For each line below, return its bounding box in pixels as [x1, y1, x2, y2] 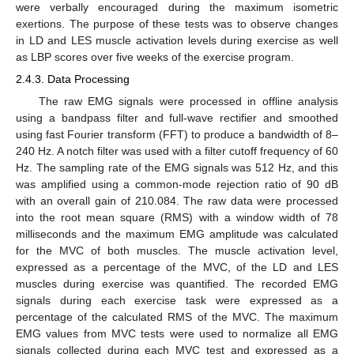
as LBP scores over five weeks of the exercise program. [16, 51, 294, 64]
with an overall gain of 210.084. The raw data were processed [16, 194, 338, 207]
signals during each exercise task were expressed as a [16, 293, 338, 307]
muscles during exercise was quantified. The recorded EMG [16, 277, 338, 290]
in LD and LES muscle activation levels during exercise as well [16, 34, 338, 47]
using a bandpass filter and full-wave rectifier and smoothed [16, 111, 338, 124]
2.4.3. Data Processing [16, 73, 130, 86]
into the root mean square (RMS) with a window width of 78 [16, 210, 338, 224]
